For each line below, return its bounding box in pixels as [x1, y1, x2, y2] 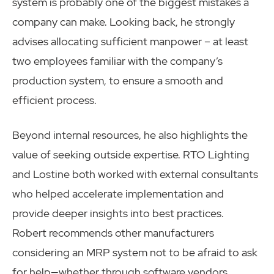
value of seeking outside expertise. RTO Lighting [12, 147, 250, 162]
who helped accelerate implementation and [12, 187, 224, 201]
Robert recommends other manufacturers [12, 226, 214, 240]
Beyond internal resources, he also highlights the [12, 128, 248, 143]
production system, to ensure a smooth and [12, 73, 223, 88]
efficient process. [12, 93, 97, 108]
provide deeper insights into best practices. [12, 206, 226, 221]
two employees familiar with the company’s [12, 54, 223, 68]
